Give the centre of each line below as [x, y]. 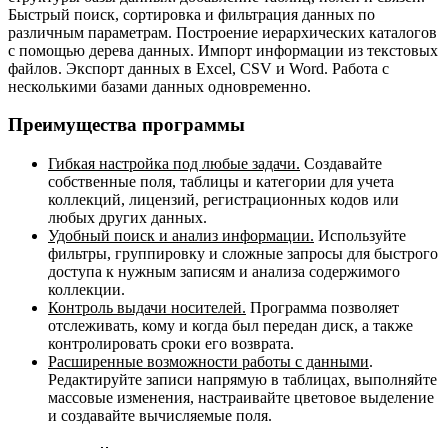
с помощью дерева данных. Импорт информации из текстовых [223, 50]
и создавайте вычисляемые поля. [160, 416]
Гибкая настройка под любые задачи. [174, 164]
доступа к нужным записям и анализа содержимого [224, 272]
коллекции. [86, 290]
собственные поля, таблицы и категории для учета [221, 182]
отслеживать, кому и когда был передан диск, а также [230, 326]
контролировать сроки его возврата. [171, 344]
